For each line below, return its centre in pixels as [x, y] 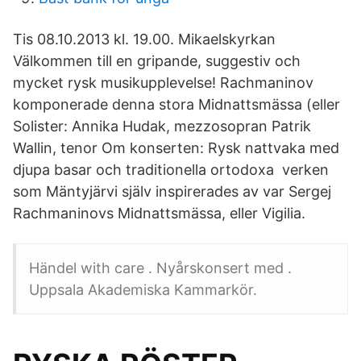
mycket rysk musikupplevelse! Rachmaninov [163, 83]
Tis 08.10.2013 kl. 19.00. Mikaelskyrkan [146, 39]
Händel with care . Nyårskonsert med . [160, 268]
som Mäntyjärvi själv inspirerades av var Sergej [172, 191]
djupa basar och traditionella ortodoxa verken [171, 170]
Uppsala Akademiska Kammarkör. [143, 290]
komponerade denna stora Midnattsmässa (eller [178, 104]
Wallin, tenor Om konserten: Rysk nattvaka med [176, 148]
